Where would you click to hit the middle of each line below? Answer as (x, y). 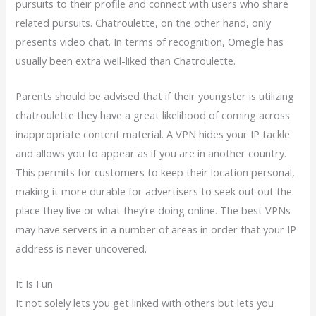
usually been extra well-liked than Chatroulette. (126, 60)
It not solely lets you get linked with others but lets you (145, 303)
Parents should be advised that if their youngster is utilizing (155, 96)
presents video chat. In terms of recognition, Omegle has (150, 41)
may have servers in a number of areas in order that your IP (156, 229)
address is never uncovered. (81, 248)
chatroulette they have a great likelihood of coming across (153, 115)
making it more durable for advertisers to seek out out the (154, 191)
